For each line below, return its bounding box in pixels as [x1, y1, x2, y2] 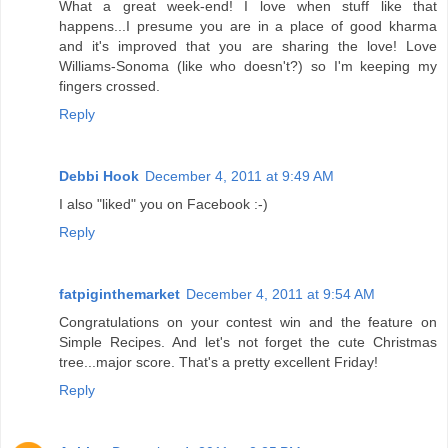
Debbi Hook [59, 167, 139, 184]
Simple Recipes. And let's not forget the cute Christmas [59, 333, 437, 350]
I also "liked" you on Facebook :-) [59, 195, 268, 212]
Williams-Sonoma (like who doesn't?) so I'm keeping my [59, 57, 437, 74]
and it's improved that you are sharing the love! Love [59, 37, 437, 54]
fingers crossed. [59, 77, 160, 94]
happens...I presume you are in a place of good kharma [59, 17, 437, 34]
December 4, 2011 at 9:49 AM [145, 167, 334, 184]
